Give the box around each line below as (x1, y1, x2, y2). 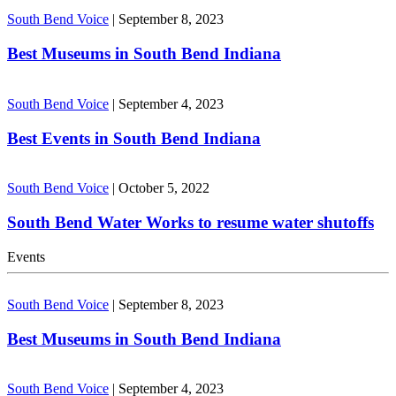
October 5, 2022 (118, 180, 209, 196)
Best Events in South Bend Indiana (7, 128, 261, 148)
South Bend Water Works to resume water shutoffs (7, 213, 374, 232)
